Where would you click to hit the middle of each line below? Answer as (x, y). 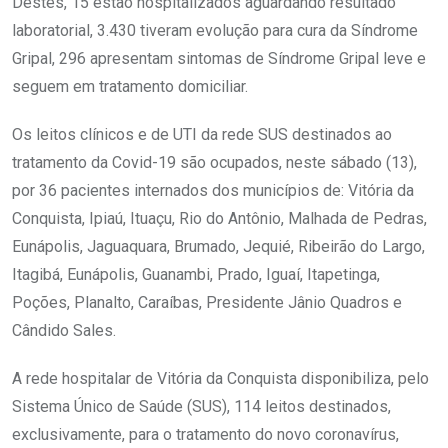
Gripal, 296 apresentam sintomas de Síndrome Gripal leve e (219, 59)
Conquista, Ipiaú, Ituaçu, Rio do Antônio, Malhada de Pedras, (219, 219)
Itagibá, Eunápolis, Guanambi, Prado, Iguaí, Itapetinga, (196, 275)
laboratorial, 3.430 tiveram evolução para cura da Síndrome (215, 31)
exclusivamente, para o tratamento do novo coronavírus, (205, 435)
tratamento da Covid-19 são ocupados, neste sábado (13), (214, 163)
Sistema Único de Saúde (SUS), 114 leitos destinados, (201, 407)
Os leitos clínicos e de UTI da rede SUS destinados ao (202, 135)
